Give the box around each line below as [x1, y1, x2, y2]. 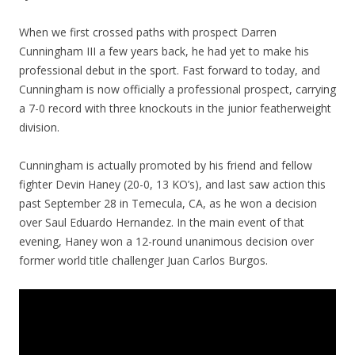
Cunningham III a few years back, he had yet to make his [19, 43, 309, 59]
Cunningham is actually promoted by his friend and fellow [19, 157, 312, 173]
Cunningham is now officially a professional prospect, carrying [19, 81, 336, 97]
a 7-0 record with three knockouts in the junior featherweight [19, 100, 331, 116]
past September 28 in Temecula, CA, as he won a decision [19, 195, 317, 211]
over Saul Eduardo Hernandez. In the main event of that [19, 214, 304, 230]
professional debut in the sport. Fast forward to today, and [19, 62, 320, 78]
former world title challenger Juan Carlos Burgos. [19, 252, 268, 268]
